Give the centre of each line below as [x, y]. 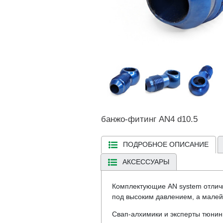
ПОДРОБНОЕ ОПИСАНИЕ [166, 144]
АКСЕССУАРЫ [146, 162]
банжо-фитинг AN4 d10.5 [149, 119]
